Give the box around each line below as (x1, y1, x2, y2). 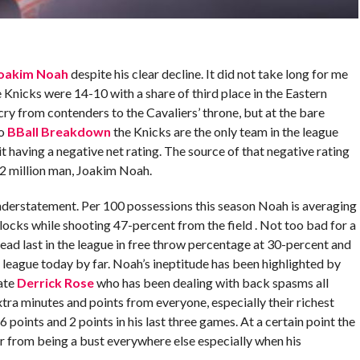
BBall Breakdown (6, 123, 111, 139)
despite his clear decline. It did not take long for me (67, 65, 348, 81)
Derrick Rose (16, 274, 94, 290)
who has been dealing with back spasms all (93, 274, 329, 290)
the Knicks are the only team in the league (110, 123, 338, 139)
